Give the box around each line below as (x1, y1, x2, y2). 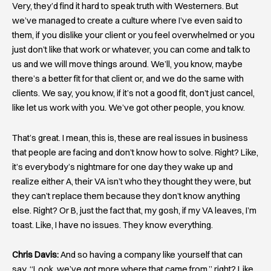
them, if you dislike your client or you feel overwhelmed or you (12, 30, 255, 41)
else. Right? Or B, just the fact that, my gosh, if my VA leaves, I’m (12, 204, 256, 216)
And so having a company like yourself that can (59, 249, 243, 261)
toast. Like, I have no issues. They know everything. (12, 219, 213, 230)
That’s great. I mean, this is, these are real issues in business (12, 132, 248, 143)
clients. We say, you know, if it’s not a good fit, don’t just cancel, (12, 88, 255, 99)
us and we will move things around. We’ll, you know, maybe (12, 59, 243, 70)
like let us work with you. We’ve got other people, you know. (12, 102, 245, 114)
